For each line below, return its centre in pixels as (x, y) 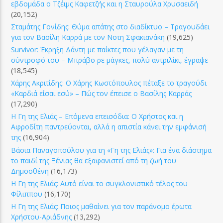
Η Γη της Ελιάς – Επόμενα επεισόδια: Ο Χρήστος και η (97, 116)
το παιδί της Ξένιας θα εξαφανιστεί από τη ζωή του (94, 160)
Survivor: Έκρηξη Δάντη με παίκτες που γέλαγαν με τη (98, 50)
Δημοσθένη (30, 171)
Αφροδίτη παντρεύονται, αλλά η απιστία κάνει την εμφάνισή (109, 127)
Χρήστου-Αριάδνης (42, 217)
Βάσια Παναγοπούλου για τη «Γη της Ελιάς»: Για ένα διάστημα (111, 150)
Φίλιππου (27, 194)
